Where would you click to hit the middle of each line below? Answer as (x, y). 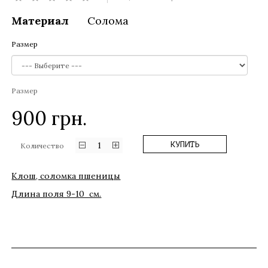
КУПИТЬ (185, 144)
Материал (40, 21)
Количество (42, 145)
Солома (108, 21)
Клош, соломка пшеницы (66, 176)
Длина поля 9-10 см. (57, 194)
